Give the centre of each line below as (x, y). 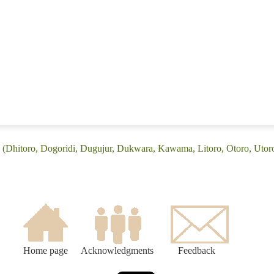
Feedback (197, 251)
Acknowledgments (117, 251)
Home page (45, 251)
